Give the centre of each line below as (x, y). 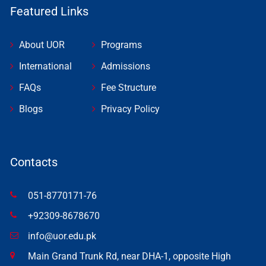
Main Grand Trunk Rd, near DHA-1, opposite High (129, 256)
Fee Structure (129, 87)
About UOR (42, 45)
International (45, 66)
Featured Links (49, 11)
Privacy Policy (130, 109)
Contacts (34, 162)
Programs (121, 45)
